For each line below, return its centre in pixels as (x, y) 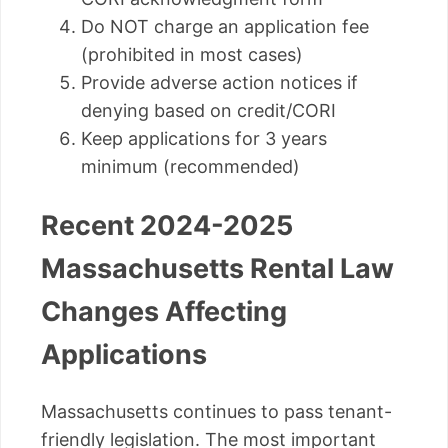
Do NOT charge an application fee (225, 27)
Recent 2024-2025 (167, 225)
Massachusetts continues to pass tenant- (216, 412)
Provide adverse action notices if (219, 83)
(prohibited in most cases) (192, 55)
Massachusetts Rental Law (217, 268)
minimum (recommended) (190, 167)
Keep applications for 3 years (204, 139)
